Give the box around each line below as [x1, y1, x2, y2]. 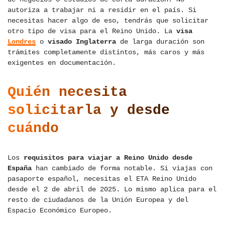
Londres [8, 38, 36, 46]
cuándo [8, 121, 59, 137]
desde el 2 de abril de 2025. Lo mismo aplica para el [8, 185, 216, 194]
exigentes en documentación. [8, 59, 116, 67]
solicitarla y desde [8, 102, 170, 119]
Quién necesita [8, 84, 127, 100]
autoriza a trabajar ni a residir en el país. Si [8, 6, 196, 15]
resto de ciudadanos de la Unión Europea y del [8, 196, 188, 204]
